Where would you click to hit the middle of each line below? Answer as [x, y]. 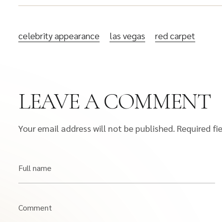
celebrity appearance [59, 35]
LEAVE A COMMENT [114, 101]
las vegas [127, 35]
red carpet [175, 35]
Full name [35, 168]
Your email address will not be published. [97, 128]
